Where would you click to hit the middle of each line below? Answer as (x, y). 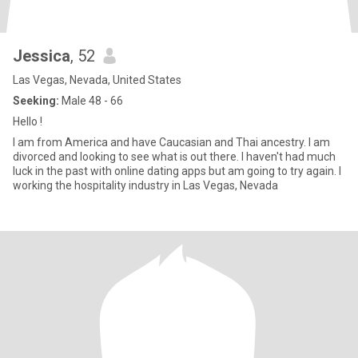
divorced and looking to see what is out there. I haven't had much (174, 157)
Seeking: (36, 101)
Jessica (42, 56)
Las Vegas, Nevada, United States (97, 80)
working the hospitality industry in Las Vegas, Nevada (145, 185)
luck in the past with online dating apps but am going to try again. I (177, 171)
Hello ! (28, 121)
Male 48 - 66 (91, 101)
